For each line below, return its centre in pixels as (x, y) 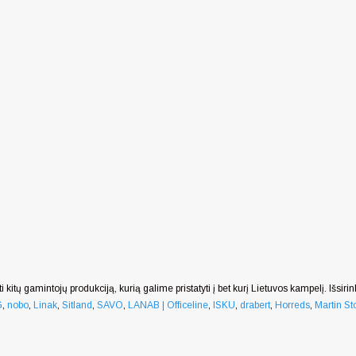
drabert (255, 306)
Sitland (77, 306)
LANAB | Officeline (168, 306)
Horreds (292, 306)
